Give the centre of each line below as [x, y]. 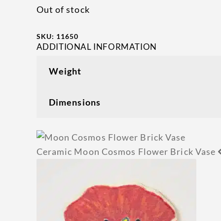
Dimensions [74, 102]
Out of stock [63, 10]
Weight [65, 71]
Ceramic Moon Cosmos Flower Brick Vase [126, 152]
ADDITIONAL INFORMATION [96, 46]
